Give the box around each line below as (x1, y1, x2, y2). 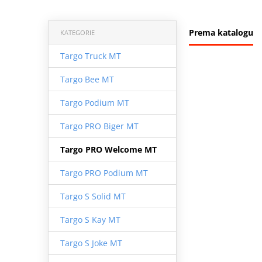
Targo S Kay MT (60, 213, 120, 225)
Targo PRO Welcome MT (60, 143, 157, 155)
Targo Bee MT (60, 73, 114, 85)
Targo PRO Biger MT (60, 120, 139, 132)
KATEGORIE (60, 27, 95, 37)
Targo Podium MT (60, 96, 129, 108)
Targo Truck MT (60, 50, 121, 61)
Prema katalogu (189, 26, 253, 38)
